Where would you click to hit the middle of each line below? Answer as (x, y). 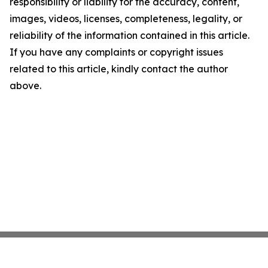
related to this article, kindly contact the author (119, 69)
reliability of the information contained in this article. (130, 36)
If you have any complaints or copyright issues (116, 52)
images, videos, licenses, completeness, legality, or (126, 19)
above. (25, 86)
